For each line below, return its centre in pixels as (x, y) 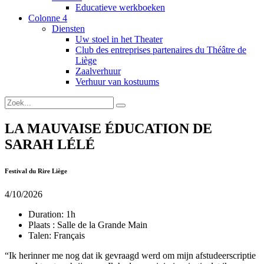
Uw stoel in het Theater (119, 39)
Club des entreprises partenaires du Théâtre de (161, 50)
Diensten (68, 29)
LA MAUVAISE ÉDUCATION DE (108, 128)
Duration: (46, 214)
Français (68, 235)
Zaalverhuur (98, 71)
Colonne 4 (48, 18)
